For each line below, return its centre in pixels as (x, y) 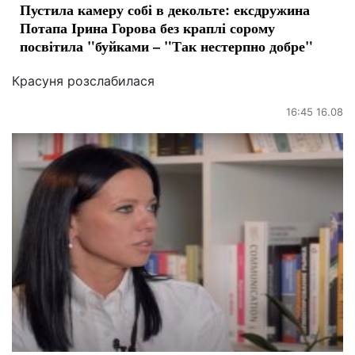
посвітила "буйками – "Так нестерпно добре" (166, 46)
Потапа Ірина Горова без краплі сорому (147, 28)
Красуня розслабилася (83, 81)
